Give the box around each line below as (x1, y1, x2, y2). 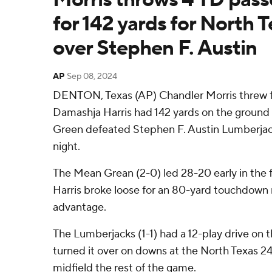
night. (53, 140, 80, 154)
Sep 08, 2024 (67, 71, 117, 82)
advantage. (53, 200, 106, 214)
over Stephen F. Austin (53, 35, 257, 61)
